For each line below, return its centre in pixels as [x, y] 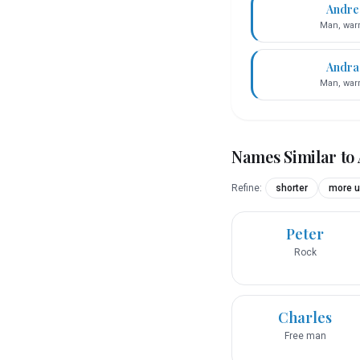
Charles [305, 318]
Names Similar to [295, 157]
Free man [305, 336]
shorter [292, 188]
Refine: [247, 188]
